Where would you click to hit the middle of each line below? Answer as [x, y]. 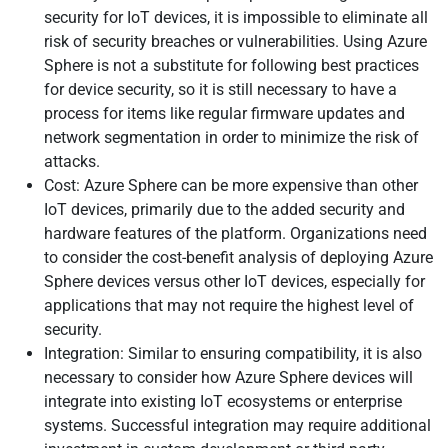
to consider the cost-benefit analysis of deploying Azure [238, 257]
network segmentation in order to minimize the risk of [231, 137]
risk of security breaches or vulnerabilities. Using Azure [235, 41]
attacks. [72, 161]
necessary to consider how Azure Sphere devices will [228, 377]
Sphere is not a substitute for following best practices [231, 65]
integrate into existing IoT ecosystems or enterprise [223, 401]
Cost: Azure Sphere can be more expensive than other [231, 185]
